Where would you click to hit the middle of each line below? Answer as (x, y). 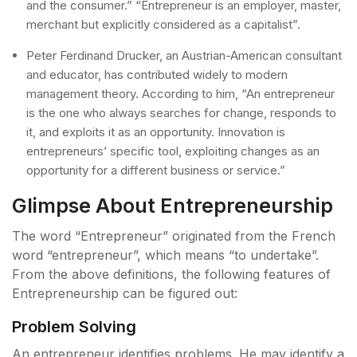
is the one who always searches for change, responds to (181, 113)
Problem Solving (74, 327)
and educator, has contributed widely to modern (157, 75)
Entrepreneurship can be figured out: (125, 294)
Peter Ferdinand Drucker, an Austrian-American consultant (184, 56)
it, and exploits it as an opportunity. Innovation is (156, 132)
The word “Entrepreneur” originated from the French (174, 236)
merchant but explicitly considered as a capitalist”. (163, 25)
